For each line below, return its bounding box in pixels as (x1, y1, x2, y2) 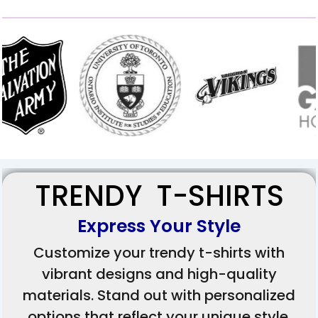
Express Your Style (77, 214, 241, 239)
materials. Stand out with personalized (23, 285, 295, 306)
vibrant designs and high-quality (41, 264, 277, 285)
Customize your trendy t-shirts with (33, 243, 285, 263)
